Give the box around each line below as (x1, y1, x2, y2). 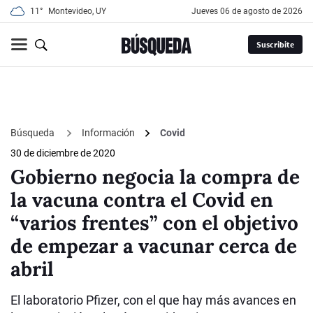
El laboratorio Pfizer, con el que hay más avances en (10, 293, 296, 308)
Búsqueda (10, 126, 57, 138)
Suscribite (256, 39, 294, 50)
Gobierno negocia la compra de (10, 164, 300, 190)
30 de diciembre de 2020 (10, 147, 115, 159)
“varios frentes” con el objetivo (10, 210, 298, 236)
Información (82, 127, 135, 139)
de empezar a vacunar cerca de (10, 233, 297, 259)
